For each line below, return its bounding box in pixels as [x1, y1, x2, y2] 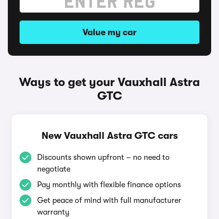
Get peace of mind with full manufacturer [37, 196, 181, 205]
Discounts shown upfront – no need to [37, 153, 170, 162]
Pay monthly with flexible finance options [37, 180, 181, 189]
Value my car [83, 27, 136, 37]
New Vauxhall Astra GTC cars [41, 130, 178, 141]
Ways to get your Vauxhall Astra [19, 75, 200, 89]
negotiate [37, 165, 70, 174]
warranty [37, 208, 69, 217]
